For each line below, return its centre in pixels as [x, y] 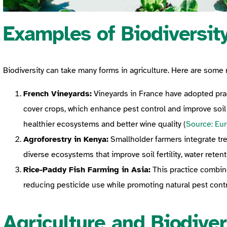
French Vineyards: [58, 93]
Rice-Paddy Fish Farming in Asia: [87, 169]
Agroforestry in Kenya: [66, 139]
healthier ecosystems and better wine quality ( [105, 124]
